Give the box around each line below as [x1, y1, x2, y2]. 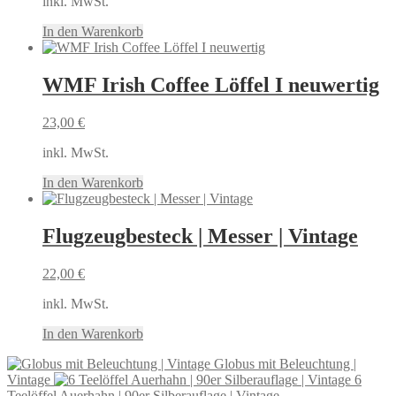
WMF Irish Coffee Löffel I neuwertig [42, 73, 379, 97]
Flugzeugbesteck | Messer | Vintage [42, 224, 358, 247]
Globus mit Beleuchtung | [214, 355, 356, 371]
